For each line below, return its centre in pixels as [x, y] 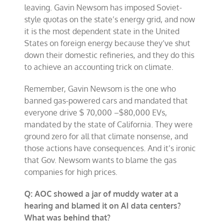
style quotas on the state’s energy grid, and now [110, 19]
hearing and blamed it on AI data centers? [103, 206]
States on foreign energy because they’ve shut [108, 43]
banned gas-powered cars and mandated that [106, 101]
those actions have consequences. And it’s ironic [110, 148]
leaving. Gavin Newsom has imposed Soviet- [103, 7]
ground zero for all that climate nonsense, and [106, 136]
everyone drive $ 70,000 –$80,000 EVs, [96, 112]
